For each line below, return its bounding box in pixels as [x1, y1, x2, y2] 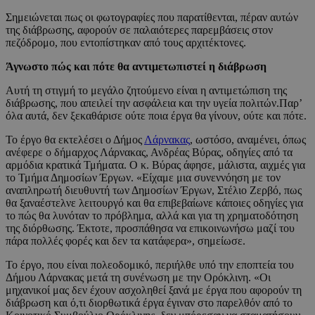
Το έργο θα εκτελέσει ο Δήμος [6, 133, 144, 146]
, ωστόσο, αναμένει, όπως [190, 133, 306, 146]
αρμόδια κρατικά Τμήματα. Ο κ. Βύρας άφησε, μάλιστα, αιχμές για [6, 158, 305, 171]
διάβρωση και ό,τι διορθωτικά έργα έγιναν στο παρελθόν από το [6, 296, 292, 309]
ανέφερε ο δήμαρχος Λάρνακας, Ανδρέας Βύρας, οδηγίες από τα [6, 146, 292, 158]
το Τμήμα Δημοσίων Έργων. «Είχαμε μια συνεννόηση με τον [6, 171, 281, 184]
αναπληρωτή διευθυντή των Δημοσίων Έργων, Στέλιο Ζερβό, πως [6, 184, 302, 196]
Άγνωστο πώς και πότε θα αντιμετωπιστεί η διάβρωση [6, 60, 266, 72]
